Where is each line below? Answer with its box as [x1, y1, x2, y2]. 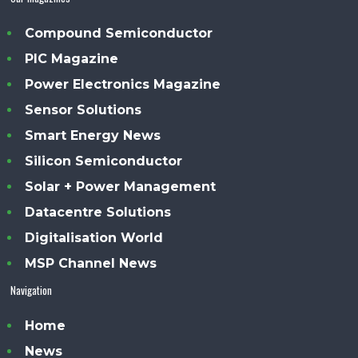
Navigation [10, 281, 53, 298]
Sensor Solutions [25, 101, 142, 117]
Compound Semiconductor [25, 25, 213, 41]
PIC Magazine [25, 50, 119, 66]
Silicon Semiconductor [25, 153, 183, 169]
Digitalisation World [25, 229, 164, 245]
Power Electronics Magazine [25, 76, 221, 92]
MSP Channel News [25, 255, 157, 271]
